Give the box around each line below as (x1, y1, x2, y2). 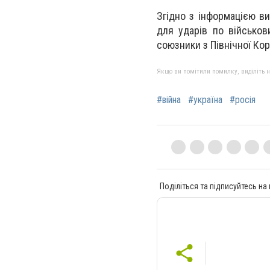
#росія (230, 94, 256, 106)
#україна (188, 94, 222, 106)
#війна (157, 94, 181, 106)
